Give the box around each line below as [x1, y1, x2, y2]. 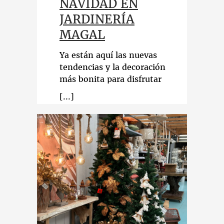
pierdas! [59, 98, 91, 108]
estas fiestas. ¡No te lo [59, 86, 149, 96]
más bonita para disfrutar [59, 74, 161, 84]
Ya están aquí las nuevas [59, 50, 157, 60]
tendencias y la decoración [59, 62, 165, 72]
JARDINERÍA [59, 11, 134, 27]
